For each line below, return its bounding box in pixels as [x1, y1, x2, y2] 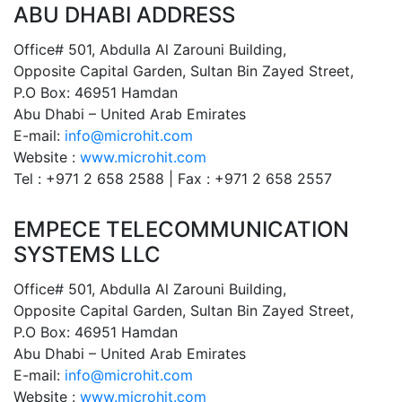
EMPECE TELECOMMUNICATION [13, 216, 349, 243]
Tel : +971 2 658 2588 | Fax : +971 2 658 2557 [13, 170, 332, 188]
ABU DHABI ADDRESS [13, 2, 235, 29]
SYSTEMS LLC [13, 241, 161, 268]
